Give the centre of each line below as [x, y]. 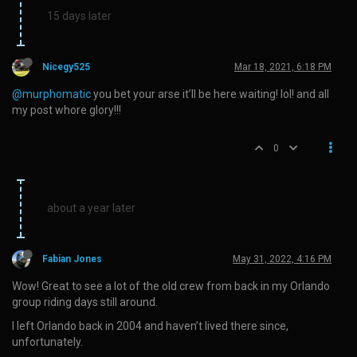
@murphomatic [51, 94]
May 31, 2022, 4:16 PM [282, 259]
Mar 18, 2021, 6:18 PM [283, 67]
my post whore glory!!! [67, 110]
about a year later [91, 208]
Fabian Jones [72, 259]
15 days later [79, 16]
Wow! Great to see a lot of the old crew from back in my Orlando [171, 286]
